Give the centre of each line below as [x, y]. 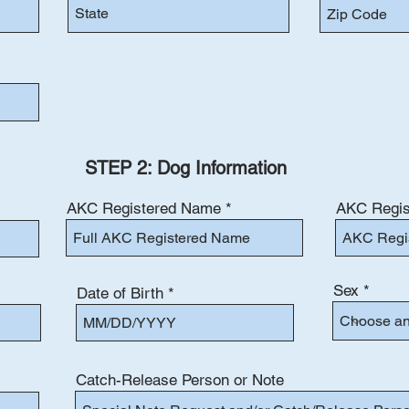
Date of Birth [120, 293]
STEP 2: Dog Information [186, 168]
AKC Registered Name [144, 208]
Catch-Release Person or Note [180, 380]
